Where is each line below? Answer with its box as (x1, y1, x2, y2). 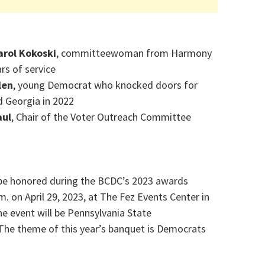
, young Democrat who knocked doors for (13, 78, 198, 92)
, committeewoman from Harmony (56, 46, 212, 60)
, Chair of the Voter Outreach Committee (11, 110, 191, 124)
